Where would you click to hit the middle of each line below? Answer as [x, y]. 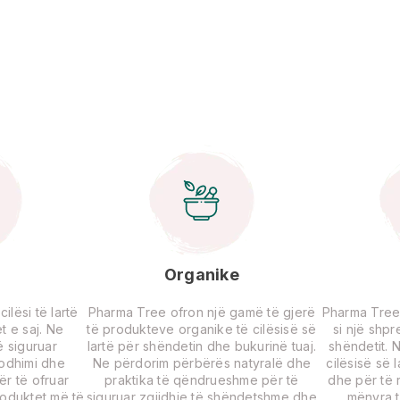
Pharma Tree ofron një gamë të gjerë [202, 312]
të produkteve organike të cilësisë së [202, 329]
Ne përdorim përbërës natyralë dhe [202, 362]
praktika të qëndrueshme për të [202, 379]
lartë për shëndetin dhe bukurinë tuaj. [202, 346]
